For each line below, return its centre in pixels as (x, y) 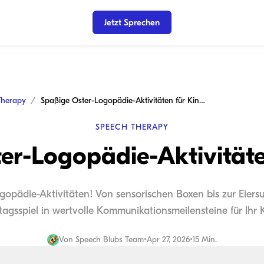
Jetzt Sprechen (132, 22)
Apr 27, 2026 (168, 240)
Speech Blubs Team (110, 240)
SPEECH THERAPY (132, 127)
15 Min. (205, 240)
